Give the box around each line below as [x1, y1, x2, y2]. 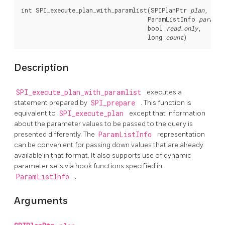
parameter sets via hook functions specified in [14, 162, 162, 171]
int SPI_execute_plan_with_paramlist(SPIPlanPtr [21, 6, 190, 15]
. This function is [141, 98, 191, 107]
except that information [129, 109, 205, 118]
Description [14, 61, 69, 74]
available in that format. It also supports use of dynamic [14, 151, 191, 160]
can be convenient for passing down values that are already [14, 141, 203, 150]
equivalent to [14, 109, 57, 118]
